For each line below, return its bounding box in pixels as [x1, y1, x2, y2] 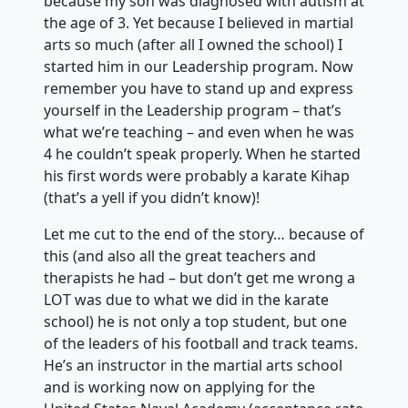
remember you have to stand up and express [44, 78, 353, 98]
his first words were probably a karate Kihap [44, 166, 350, 186]
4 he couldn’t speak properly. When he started [44, 144, 361, 164]
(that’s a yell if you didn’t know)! [44, 188, 260, 208]
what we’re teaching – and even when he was [44, 122, 354, 142]
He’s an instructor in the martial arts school [44, 355, 342, 375]
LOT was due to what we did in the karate [44, 290, 329, 310]
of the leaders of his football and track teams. [44, 333, 358, 353]
